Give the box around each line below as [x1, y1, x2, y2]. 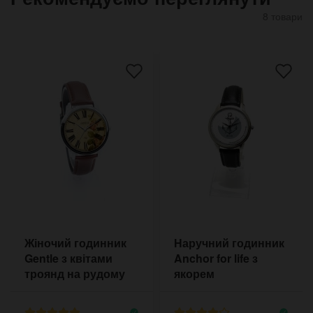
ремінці [24, 280, 66, 297]
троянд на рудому [24, 265, 125, 282]
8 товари [263, 8, 303, 23]
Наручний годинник [174, 234, 284, 251]
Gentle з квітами [24, 249, 112, 266]
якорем [174, 265, 214, 282]
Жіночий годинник [24, 234, 126, 251]
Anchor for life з [174, 249, 258, 266]
